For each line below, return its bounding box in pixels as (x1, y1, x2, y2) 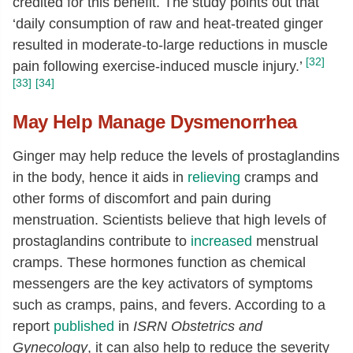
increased (191, 233, 252, 249)
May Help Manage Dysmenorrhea (13, 111, 297, 132)
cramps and (240, 169, 318, 185)
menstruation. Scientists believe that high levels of (13, 212, 326, 228)
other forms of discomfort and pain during (13, 191, 271, 206)
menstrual (252, 233, 318, 249)
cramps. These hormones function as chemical (13, 255, 306, 270)
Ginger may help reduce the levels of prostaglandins (13, 148, 340, 164)
